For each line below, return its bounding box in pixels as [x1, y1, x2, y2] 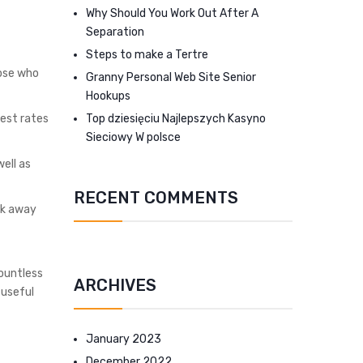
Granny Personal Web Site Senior [86, 70, 256, 84]
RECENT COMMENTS [74, 188, 238, 207]
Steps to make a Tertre [86, 48, 208, 62]
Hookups [86, 89, 130, 103]
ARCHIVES [74, 275, 156, 295]
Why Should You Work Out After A [86, 6, 258, 20]
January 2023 [86, 332, 161, 346]
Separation [86, 25, 144, 39]
